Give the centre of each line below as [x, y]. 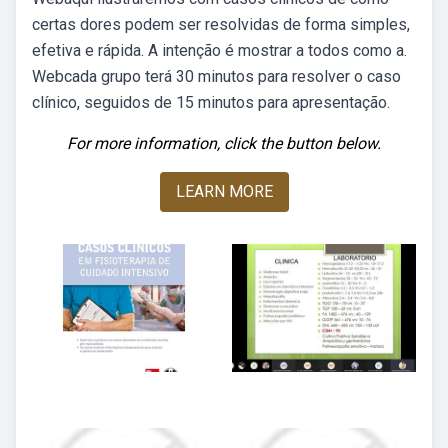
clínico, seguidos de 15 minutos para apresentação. [211, 102]
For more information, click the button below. [224, 143]
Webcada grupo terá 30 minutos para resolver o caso [216, 76]
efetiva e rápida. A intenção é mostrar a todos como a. [219, 50]
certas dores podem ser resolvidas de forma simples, [221, 24]
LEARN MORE [224, 191]
